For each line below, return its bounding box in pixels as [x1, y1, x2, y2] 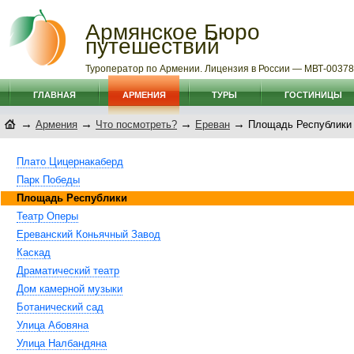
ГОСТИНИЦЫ [284, 90, 342, 100]
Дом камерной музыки [17, 283, 122, 295]
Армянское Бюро [85, 20, 260, 44]
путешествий [85, 34, 220, 58]
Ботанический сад [17, 301, 104, 313]
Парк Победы [17, 174, 80, 186]
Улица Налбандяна [17, 337, 107, 349]
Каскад [17, 247, 51, 258]
